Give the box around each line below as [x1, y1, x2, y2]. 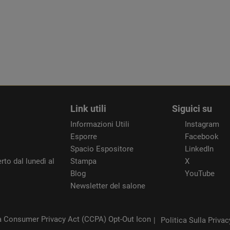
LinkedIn [184, 144, 214, 154]
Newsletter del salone [70, 181, 146, 191]
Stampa [70, 157, 97, 166]
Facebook [184, 132, 219, 142]
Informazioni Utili [70, 120, 130, 129]
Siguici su [171, 103, 212, 114]
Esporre [70, 132, 98, 142]
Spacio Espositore [70, 144, 134, 154]
